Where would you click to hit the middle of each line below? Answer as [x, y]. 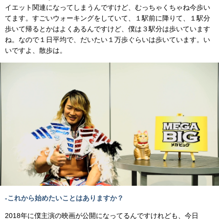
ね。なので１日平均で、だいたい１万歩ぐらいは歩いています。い [108, 39]
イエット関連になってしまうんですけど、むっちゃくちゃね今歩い [108, 7]
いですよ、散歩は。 [36, 50]
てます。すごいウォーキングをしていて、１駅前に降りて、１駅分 [108, 18]
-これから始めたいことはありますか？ [64, 198]
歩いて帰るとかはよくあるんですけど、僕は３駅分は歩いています [108, 29]
